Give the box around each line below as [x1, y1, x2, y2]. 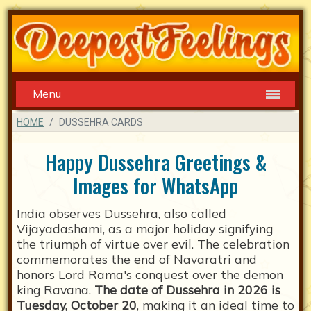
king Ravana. [17, 282, 94, 298]
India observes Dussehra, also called [17, 205, 226, 221]
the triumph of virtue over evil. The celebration [17, 236, 289, 252]
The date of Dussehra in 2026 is [94, 282, 280, 298]
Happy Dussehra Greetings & [44, 147, 267, 177]
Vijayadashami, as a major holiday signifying [17, 221, 273, 237]
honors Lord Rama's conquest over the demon [17, 267, 283, 283]
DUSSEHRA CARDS [59, 117, 143, 128]
